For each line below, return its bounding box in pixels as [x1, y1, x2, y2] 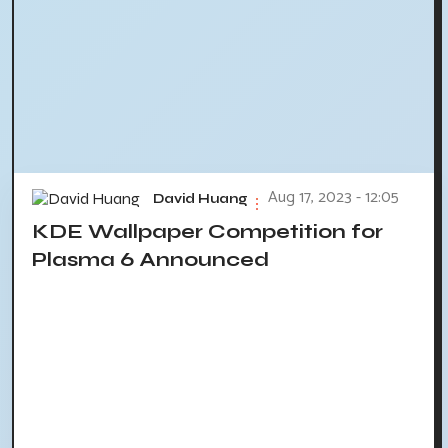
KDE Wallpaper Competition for [32, 219, 383, 245]
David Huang [153, 190, 248, 207]
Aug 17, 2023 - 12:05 [268, 184, 399, 212]
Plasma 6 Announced [32, 247, 269, 273]
